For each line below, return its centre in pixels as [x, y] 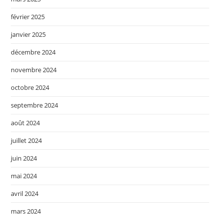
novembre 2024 [34, 70]
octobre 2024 [30, 88]
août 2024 [26, 123]
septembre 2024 [35, 105]
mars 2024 [26, 211]
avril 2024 [25, 194]
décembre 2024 [33, 52]
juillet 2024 [27, 141]
